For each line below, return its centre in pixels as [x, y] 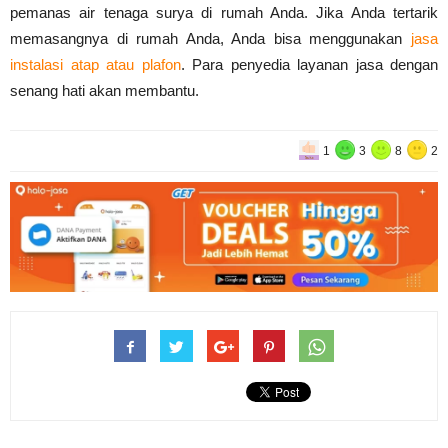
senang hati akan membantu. [104, 90]
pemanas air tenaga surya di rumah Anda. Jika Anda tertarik [224, 12]
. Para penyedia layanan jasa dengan [309, 64]
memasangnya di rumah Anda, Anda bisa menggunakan [210, 38]
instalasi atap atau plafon [95, 64]
